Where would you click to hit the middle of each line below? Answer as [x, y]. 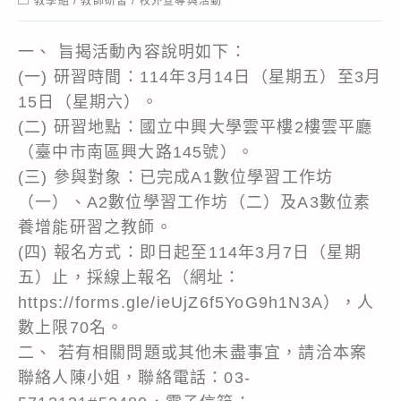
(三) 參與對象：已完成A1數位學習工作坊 [176, 177]
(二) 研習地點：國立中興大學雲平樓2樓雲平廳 [196, 127]
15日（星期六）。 [88, 102]
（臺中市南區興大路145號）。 [136, 152]
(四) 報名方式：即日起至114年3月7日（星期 [190, 252]
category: [44, 13]
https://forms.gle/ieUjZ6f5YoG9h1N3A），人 [196, 302]
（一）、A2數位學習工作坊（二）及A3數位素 [195, 202]
